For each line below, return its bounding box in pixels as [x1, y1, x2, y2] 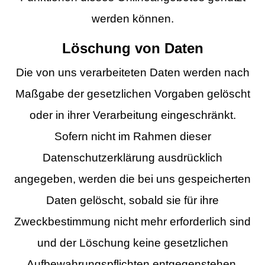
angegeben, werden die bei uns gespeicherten [14, 172, 251, 185]
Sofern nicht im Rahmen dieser [54, 130, 211, 143]
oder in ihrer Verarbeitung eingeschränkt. [29, 108, 236, 121]
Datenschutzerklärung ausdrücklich [43, 151, 222, 164]
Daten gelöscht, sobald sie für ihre [46, 193, 219, 206]
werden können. [91, 12, 174, 25]
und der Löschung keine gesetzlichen [37, 236, 228, 249]
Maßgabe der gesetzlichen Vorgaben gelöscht [15, 87, 250, 100]
